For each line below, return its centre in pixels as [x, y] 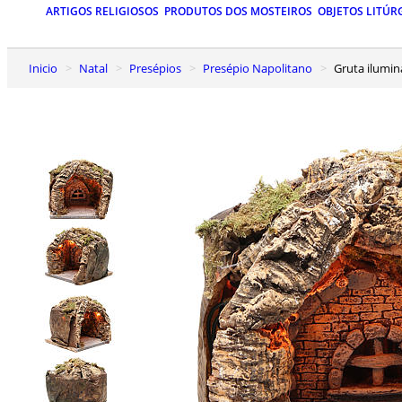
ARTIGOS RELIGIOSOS [102, 12]
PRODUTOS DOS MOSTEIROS [238, 12]
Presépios [159, 68]
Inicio [45, 68]
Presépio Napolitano [261, 68]
